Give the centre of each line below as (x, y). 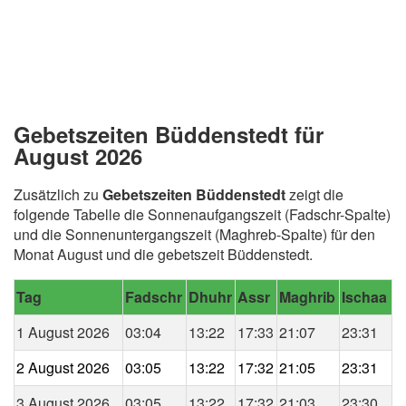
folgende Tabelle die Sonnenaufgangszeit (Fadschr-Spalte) (202, 214)
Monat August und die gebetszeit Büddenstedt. (163, 254)
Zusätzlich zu (58, 194)
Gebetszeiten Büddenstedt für (169, 134)
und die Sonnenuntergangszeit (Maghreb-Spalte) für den (194, 234)
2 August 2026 (63, 367)
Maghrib (307, 296)
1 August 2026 (63, 332)
